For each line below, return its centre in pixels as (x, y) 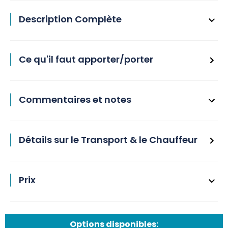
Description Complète (70, 19)
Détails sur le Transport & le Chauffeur (108, 140)
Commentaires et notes (75, 99)
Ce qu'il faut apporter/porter (86, 59)
